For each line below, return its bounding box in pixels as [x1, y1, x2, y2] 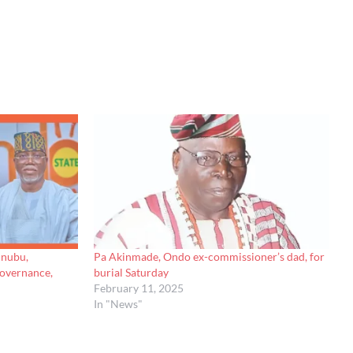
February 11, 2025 [93, 281, 184, 295]
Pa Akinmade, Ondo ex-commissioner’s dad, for [93, 249, 325, 263]
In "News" [93, 296, 143, 310]
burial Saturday [93, 265, 169, 279]
